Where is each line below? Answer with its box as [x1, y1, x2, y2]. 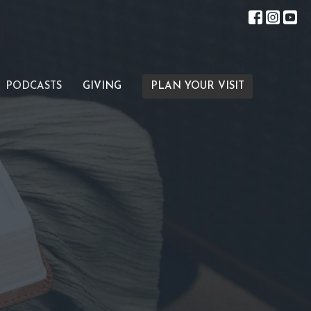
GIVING [82, 81, 121, 92]
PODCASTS [5, 81, 62, 92]
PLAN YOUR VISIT [150, 81, 244, 92]
